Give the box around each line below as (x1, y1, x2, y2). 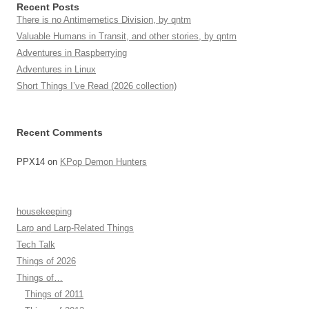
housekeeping (17, 206, 72, 217)
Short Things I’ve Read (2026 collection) (17, 81, 177, 91)
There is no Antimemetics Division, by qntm (17, 14, 191, 25)
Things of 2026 (17, 256, 76, 266)
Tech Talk (17, 239, 55, 250)
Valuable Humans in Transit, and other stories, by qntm (17, 31, 237, 41)
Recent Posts (17, 1, 79, 12)
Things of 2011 (25, 289, 83, 299)
